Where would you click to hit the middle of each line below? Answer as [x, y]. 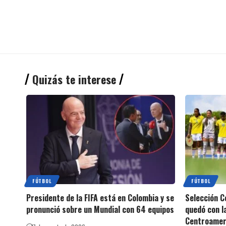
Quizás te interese [74, 79]
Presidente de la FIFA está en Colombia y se [100, 197]
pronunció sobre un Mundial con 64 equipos [100, 209]
